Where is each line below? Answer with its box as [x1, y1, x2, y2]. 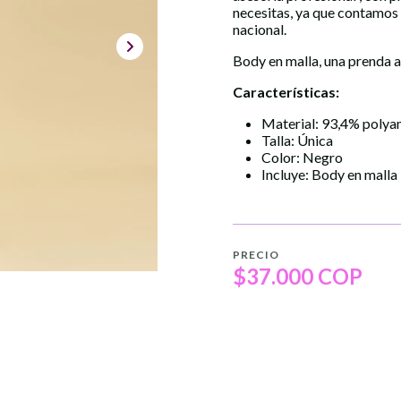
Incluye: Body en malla [261, 166, 397, 183]
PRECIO [233, 248, 279, 262]
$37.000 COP [233, 262, 363, 289]
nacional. [233, 21, 286, 38]
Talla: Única [261, 132, 333, 149]
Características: [233, 83, 339, 100]
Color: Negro [261, 149, 343, 166]
